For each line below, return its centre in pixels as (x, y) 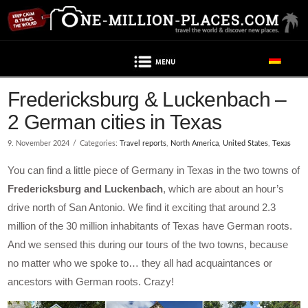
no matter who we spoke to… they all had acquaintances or (140, 263)
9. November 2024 (39, 144)
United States (246, 144)
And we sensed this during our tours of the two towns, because (148, 245)
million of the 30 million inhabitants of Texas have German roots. (150, 226)
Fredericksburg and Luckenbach (86, 189)
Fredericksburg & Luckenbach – (147, 100)
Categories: (100, 144)
